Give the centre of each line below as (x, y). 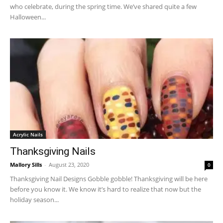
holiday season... (34, 199)
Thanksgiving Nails (53, 151)
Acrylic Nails (28, 134)
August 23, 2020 (69, 164)
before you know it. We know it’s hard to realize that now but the (106, 189)
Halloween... (28, 17)
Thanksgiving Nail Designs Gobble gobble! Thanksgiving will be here (109, 178)
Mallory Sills (26, 164)
